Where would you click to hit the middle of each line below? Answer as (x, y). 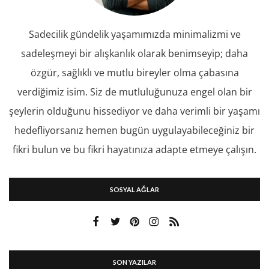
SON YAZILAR (134, 262)
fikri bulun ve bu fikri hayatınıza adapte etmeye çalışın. (134, 149)
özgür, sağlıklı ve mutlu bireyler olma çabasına (134, 72)
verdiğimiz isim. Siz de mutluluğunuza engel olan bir (134, 92)
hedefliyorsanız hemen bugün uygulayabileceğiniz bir (134, 130)
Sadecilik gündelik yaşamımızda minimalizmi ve (134, 34)
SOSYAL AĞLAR (134, 189)
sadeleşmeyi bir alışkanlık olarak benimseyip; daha (134, 53)
